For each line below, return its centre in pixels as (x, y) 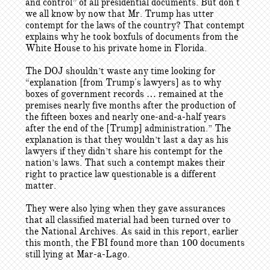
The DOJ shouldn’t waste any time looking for (121, 71)
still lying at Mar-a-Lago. (77, 254)
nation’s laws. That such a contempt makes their (125, 163)
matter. (41, 186)
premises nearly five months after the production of (130, 105)
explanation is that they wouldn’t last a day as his (127, 140)
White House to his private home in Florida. (116, 48)
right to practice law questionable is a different (121, 174)
